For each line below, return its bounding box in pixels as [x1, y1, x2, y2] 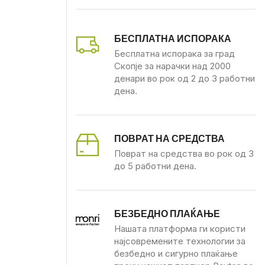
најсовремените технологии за [114, 235, 245, 247]
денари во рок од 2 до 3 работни [114, 72, 255, 84]
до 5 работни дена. [114, 160, 196, 172]
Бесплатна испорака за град [114, 47, 235, 59]
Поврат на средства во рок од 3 [114, 147, 254, 159]
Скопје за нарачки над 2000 [114, 60, 231, 72]
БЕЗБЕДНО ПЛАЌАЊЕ [114, 207, 220, 219]
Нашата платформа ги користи [114, 222, 245, 234]
